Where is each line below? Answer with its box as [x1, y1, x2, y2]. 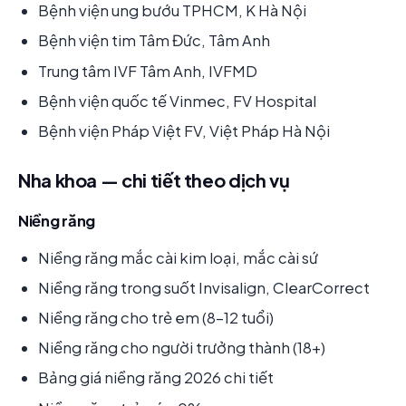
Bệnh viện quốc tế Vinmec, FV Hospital [38, 91, 316, 111]
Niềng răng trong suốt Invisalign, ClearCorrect [38, 277, 370, 297]
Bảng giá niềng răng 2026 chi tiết [38, 368, 274, 388]
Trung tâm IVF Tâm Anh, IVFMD [38, 61, 257, 81]
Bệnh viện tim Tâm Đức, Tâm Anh [38, 31, 270, 51]
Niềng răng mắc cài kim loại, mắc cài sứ [38, 247, 318, 267]
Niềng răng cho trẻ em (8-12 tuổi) [38, 308, 274, 328]
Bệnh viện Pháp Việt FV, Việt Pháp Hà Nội [38, 121, 330, 140]
